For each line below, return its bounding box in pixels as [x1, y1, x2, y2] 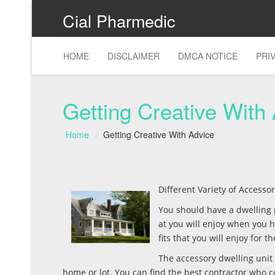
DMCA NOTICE [178, 50, 238, 62]
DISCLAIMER [107, 50, 160, 62]
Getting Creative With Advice [103, 128, 214, 141]
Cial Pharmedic [63, 9, 176, 33]
